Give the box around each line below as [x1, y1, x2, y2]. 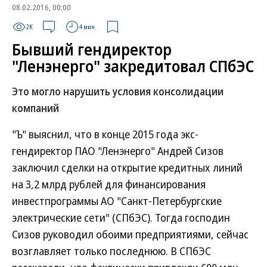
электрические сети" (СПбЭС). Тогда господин [12, 210, 230, 225]
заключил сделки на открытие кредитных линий [12, 160, 243, 175]
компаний [12, 101, 59, 115]
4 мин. [79, 23, 97, 31]
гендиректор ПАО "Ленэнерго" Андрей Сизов [12, 144, 223, 158]
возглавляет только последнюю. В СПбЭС [12, 244, 211, 258]
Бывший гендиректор [12, 39, 172, 60]
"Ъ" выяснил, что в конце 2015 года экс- [12, 127, 198, 141]
